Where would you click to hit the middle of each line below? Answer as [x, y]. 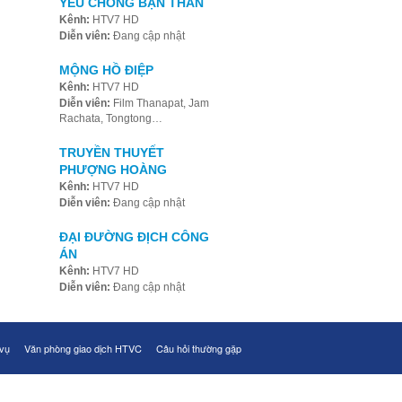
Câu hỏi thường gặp [199, 348]
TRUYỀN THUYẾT [111, 153]
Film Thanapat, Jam [159, 103]
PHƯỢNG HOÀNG [113, 170]
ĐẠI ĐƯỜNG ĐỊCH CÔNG [134, 237]
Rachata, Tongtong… [110, 118]
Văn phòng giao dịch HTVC [83, 348]
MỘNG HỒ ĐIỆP [106, 70]
